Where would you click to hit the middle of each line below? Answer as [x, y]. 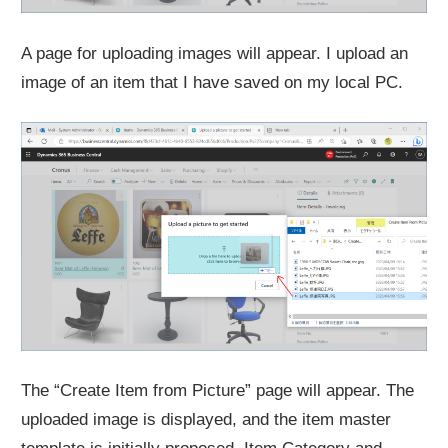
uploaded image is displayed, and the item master [206, 420]
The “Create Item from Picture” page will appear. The [218, 391]
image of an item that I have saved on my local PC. [212, 82]
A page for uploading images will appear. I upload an [215, 53]
